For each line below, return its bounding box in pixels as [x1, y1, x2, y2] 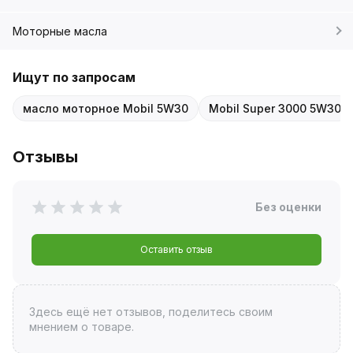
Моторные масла [13, 24, 107, 38]
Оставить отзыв [140, 243, 213, 255]
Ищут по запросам [13, 69, 136, 85]
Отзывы [13, 147, 78, 166]
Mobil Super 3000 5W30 [209, 101, 341, 115]
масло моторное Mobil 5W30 [23, 101, 188, 115]
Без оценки [255, 199, 321, 214]
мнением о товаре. [28, 319, 134, 333]
